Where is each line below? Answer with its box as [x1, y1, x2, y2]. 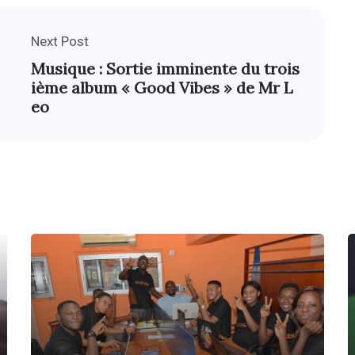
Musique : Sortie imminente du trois [31, 59, 300, 79]
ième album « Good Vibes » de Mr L [31, 78, 293, 98]
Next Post [31, 33, 89, 50]
